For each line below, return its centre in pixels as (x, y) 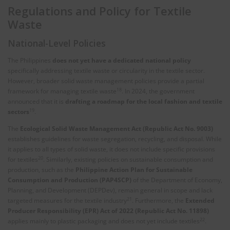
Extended (200, 201)
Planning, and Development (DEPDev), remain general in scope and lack (110, 190)
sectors (18, 112)
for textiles (23, 160)
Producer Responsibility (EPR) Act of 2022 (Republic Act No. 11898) (108, 211)
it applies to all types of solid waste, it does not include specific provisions (111, 149)
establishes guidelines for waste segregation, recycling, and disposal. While (115, 139)
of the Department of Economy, (178, 180)
